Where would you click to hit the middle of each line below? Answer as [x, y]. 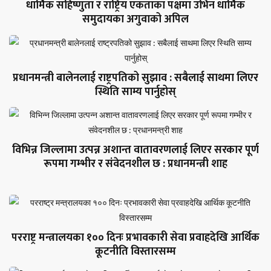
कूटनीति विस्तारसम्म [135, 251]
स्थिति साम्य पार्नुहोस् [135, 92]
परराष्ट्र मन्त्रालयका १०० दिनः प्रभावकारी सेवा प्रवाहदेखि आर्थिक [135, 237]
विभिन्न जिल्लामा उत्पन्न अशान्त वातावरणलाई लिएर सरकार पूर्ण [135, 150]
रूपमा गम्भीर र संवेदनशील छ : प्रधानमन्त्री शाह [135, 164]
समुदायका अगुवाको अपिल [135, 20]
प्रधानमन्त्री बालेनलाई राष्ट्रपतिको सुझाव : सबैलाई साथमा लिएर [135, 78]
